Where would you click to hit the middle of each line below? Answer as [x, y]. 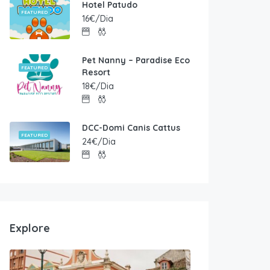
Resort [96, 73]
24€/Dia [99, 142]
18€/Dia [98, 86]
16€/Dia [98, 19]
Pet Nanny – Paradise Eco [136, 61]
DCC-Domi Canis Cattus [131, 128]
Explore [30, 228]
